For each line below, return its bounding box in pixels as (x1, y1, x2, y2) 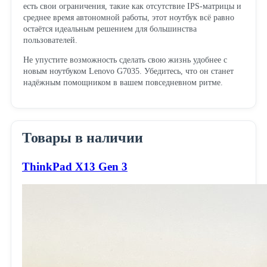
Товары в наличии (21, 129, 143, 145)
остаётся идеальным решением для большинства (23, 24, 197, 33)
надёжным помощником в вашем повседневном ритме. (23, 77, 223, 87)
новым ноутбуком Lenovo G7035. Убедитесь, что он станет (23, 66, 234, 76)
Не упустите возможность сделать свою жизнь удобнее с (23, 55, 227, 64)
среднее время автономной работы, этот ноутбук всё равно (23, 13, 234, 22)
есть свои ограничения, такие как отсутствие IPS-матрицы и (23, 1, 241, 11)
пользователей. (23, 35, 77, 45)
